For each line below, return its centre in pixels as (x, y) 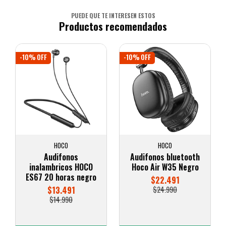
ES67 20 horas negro (61, 177)
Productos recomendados (113, 26)
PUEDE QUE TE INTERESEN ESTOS (113, 15)
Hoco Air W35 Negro (165, 167)
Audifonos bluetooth (165, 157)
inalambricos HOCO (61, 167)
